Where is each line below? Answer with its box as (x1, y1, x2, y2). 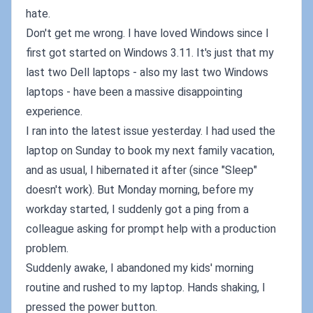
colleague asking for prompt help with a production (26, 222, 276, 235)
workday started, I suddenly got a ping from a (26, 203, 249, 216)
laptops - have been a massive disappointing (26, 85, 242, 99)
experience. (26, 105, 82, 118)
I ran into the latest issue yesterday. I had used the (26, 124, 275, 138)
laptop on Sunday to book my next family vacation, (26, 144, 275, 157)
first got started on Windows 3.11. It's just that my (26, 46, 274, 59)
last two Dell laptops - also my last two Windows (26, 66, 268, 79)
